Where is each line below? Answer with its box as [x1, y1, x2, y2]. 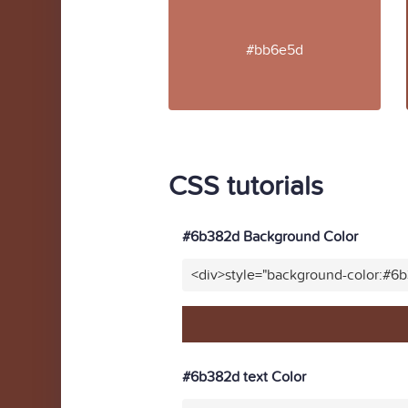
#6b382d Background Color [182, 228, 358, 246]
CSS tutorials [168, 170, 323, 203]
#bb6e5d [246, 40, 303, 59]
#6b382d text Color [182, 368, 306, 386]
